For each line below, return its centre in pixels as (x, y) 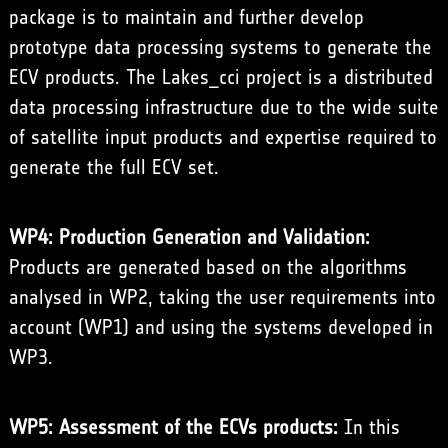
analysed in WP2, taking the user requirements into (222, 297)
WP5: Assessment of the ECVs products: (173, 427)
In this (368, 427)
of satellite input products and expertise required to (222, 137)
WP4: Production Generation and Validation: (189, 237)
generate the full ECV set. (113, 167)
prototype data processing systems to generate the (220, 47)
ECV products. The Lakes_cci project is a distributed (220, 77)
